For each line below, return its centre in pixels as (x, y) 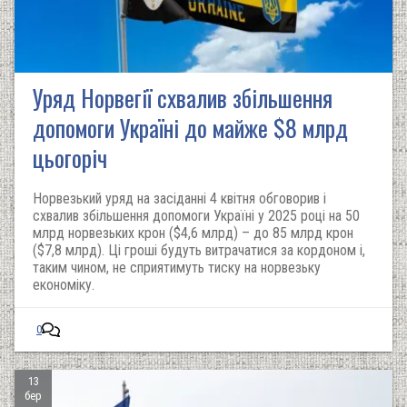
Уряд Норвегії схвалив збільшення (183, 98)
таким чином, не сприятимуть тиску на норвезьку (177, 268)
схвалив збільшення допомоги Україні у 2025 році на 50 (196, 216)
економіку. (64, 285)
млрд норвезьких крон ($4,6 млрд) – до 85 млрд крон (193, 233)
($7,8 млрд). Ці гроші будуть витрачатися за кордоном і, (199, 250)
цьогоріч (70, 158)
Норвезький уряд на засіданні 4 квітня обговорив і (179, 199)
